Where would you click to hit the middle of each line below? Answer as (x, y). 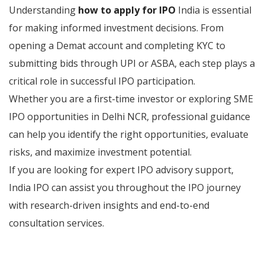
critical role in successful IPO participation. (102, 81)
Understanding (43, 10)
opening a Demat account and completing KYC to (117, 46)
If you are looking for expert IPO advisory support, (121, 170)
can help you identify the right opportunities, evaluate (129, 134)
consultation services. (56, 223)
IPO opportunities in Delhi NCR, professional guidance (130, 117)
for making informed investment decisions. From (116, 28)
